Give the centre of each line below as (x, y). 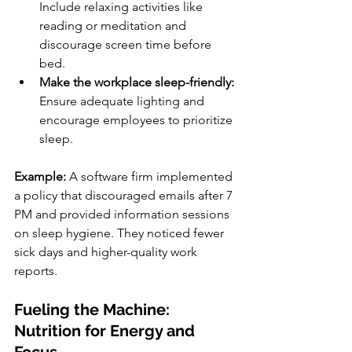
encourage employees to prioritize (137, 119)
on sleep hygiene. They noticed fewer (121, 233)
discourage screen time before (127, 44)
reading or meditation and (114, 25)
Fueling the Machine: (94, 309)
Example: (42, 176)
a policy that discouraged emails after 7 (125, 195)
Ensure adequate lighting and (123, 101)
